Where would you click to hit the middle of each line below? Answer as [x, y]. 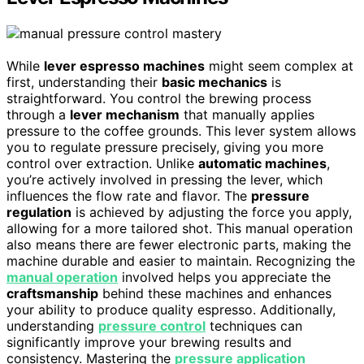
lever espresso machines [124, 66]
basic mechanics [214, 82]
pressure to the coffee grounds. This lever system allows [181, 131]
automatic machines [262, 164]
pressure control [152, 326]
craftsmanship [52, 294]
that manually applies [247, 115]
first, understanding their [84, 82]
